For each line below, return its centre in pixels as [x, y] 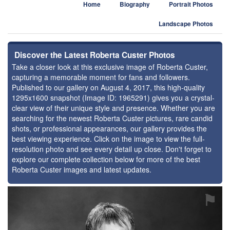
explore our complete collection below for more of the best [106, 159]
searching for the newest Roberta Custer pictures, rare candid [112, 118]
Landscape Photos [186, 24]
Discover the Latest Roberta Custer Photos [95, 55]
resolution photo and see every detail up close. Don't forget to [112, 149]
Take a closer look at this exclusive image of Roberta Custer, [110, 67]
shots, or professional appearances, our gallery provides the [109, 128]
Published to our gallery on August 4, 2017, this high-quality [108, 87]
